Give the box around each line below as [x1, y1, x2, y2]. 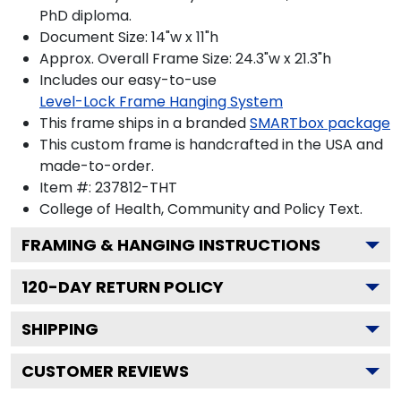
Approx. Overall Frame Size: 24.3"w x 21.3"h [39, 48, 331, 69]
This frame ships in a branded [39, 113, 246, 133]
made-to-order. [39, 156, 154, 176]
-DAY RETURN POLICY [48, 276, 224, 298]
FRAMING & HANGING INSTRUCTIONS [21, 234, 320, 256]
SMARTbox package [250, 113, 390, 133]
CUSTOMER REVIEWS [21, 360, 189, 382]
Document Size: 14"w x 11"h [39, 27, 218, 47]
